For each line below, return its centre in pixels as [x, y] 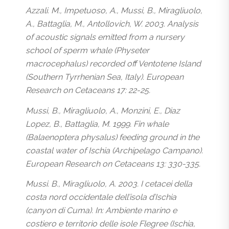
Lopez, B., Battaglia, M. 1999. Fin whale [97, 124]
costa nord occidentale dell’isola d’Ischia [101, 197]
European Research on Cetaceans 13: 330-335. [113, 164]
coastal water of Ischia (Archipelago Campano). [114, 150]
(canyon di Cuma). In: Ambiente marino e [101, 211]
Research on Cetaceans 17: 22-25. [88, 90]
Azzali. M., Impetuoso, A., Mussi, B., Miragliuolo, [114, 10]
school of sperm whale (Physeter [87, 50]
